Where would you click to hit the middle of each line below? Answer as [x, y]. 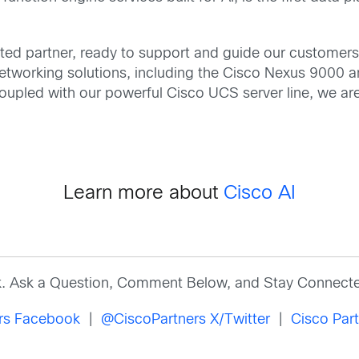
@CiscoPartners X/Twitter [186, 320]
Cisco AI [260, 194]
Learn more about [143, 194]
